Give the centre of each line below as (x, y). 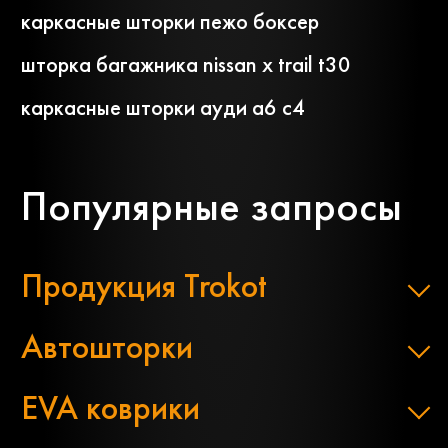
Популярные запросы (211, 206)
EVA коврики (110, 408)
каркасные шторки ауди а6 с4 (163, 108)
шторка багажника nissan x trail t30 (186, 65)
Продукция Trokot (144, 286)
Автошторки (107, 347)
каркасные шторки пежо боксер (170, 22)
